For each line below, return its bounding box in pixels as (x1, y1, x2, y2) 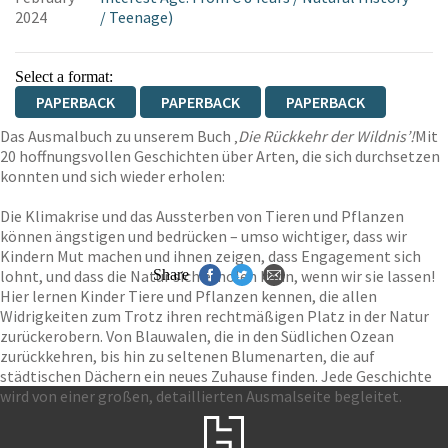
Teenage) (108, 7, 173, 27)
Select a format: (15, 68, 113, 85)
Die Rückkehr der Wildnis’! (238, 126, 415, 146)
